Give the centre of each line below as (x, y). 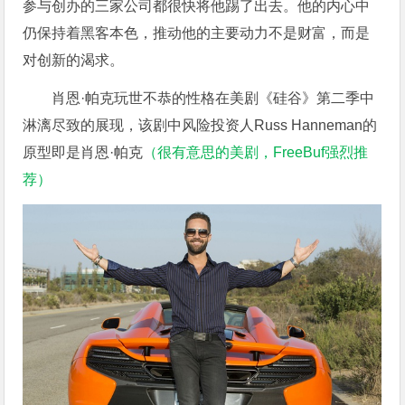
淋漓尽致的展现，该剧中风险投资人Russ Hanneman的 (200, 125)
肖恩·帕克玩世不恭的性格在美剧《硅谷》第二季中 (213, 98)
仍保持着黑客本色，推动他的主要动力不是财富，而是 (197, 33)
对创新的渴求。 (74, 60)
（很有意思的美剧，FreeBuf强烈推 (256, 152)
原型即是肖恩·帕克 (83, 152)
